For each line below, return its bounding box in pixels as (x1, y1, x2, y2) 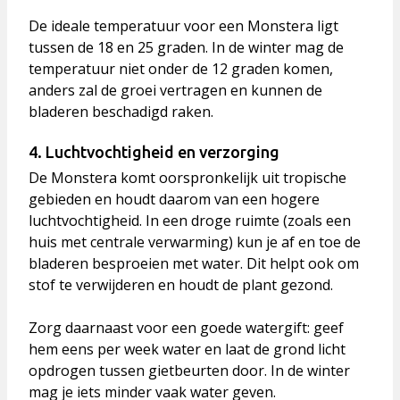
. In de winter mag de (205, 37, 344, 58)
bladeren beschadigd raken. (29, 102, 213, 122)
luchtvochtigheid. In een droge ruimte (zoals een (29, 211, 351, 231)
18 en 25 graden (97, 37, 205, 58)
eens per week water (62, 339, 201, 360)
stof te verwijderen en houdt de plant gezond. (29, 275, 333, 296)
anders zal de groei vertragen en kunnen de (29, 80, 322, 101)
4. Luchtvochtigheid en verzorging (29, 143, 279, 162)
